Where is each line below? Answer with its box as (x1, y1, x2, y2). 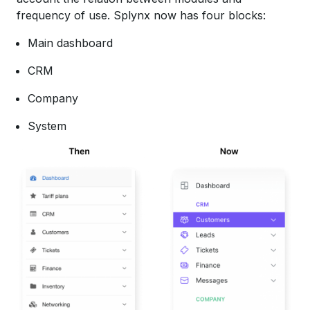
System (28, 119, 66, 134)
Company (28, 91, 78, 106)
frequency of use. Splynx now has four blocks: (17, 8, 266, 23)
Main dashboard (28, 36, 113, 51)
